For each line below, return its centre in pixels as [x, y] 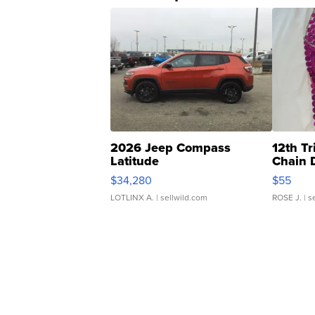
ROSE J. [287, 198]
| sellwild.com [181, 198]
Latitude [135, 161]
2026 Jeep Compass [171, 148]
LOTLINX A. [132, 198]
